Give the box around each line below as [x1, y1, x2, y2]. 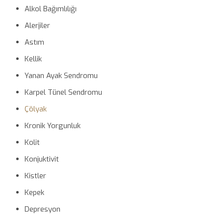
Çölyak [24, 104, 47, 114]
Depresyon [24, 204, 60, 214]
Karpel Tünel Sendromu [24, 87, 102, 97]
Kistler [24, 170, 46, 181]
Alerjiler [24, 20, 50, 30]
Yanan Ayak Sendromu [24, 70, 98, 81]
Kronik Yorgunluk [24, 120, 81, 131]
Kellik [24, 54, 42, 64]
